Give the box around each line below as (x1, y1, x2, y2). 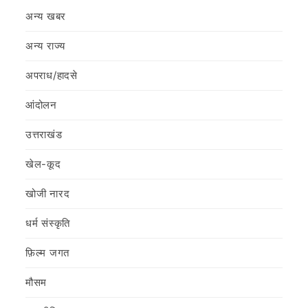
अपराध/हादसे (25, 69, 78, 82)
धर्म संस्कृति (25, 217, 70, 230)
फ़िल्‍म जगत (25, 246, 69, 260)
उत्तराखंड (25, 128, 63, 142)
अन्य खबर (25, 10, 66, 23)
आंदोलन (25, 98, 57, 112)
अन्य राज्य (25, 39, 65, 53)
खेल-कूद (25, 157, 61, 171)
